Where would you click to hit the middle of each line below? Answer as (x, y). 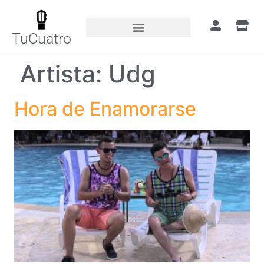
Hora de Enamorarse (105, 108)
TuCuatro (42, 38)
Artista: (64, 74)
